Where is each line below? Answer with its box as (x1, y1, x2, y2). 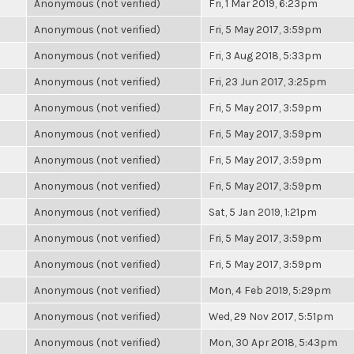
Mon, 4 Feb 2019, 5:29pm (209, 284, 331, 296)
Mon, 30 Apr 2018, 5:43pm (209, 336, 337, 348)
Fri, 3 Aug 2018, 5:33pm (209, 49, 322, 62)
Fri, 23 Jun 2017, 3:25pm (209, 75, 326, 88)
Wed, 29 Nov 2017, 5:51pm (209, 310, 333, 322)
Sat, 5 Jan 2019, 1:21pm (209, 205, 317, 218)
